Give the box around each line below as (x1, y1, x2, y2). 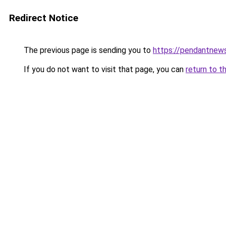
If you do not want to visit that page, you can (22, 65, 186, 74)
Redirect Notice (9, 12, 78, 24)
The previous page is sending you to (22, 45, 153, 55)
